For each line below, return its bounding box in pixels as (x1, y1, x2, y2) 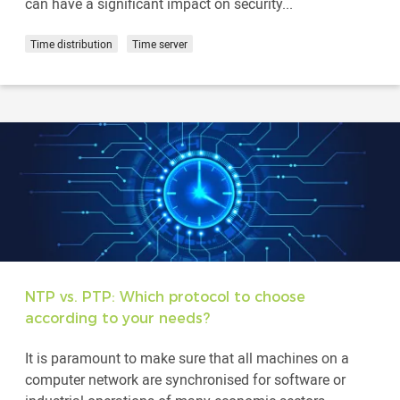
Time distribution (30, 37, 112, 52)
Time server (132, 37, 187, 52)
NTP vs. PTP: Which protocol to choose (25, 288, 305, 306)
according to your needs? (25, 310, 210, 328)
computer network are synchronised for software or (25, 370, 346, 390)
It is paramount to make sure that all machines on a (25, 348, 349, 369)
